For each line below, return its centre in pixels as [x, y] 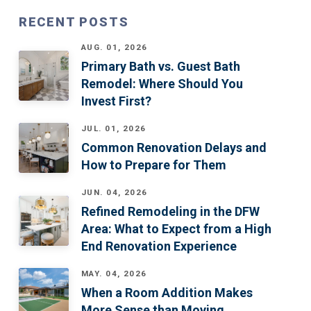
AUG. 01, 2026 [114, 48]
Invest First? [116, 101]
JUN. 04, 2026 [114, 193]
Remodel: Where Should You [162, 84]
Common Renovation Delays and [174, 148]
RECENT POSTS [74, 22]
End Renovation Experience [159, 246]
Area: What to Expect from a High [176, 228]
